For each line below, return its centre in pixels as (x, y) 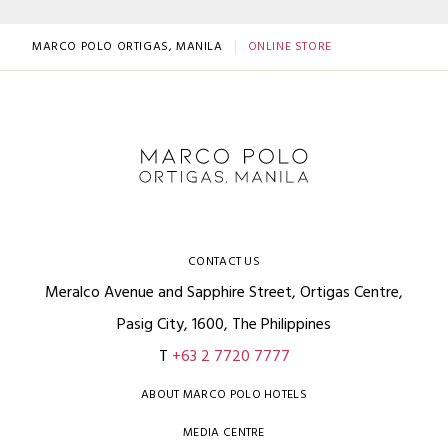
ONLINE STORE (289, 46)
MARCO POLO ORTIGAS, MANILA (127, 46)
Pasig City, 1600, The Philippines (224, 324)
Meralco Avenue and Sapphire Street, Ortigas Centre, (224, 292)
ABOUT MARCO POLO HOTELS (224, 394)
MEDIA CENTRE (224, 432)
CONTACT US (224, 261)
